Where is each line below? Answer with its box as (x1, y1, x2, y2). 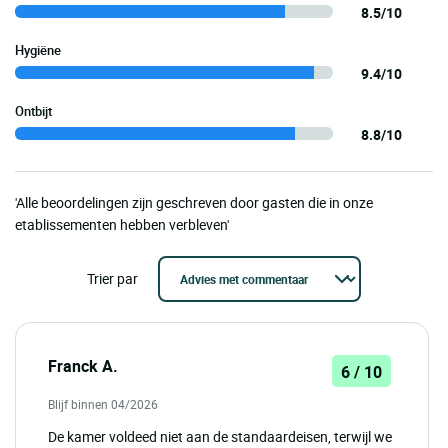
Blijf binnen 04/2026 (48, 395, 158, 412)
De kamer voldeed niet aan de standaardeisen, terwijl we (48, 426, 392, 446)
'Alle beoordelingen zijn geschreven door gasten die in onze (15, 192, 373, 212)
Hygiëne (15, 40, 61, 59)
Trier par (87, 268, 138, 288)
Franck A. (48, 354, 118, 377)
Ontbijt (15, 101, 52, 120)
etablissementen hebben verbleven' (15, 214, 229, 234)
